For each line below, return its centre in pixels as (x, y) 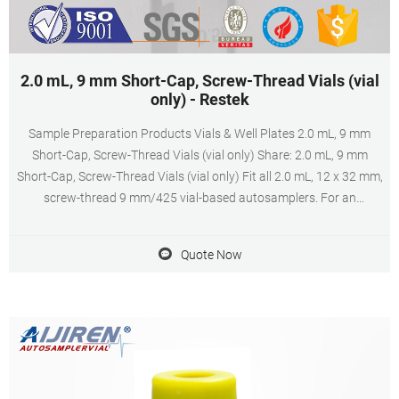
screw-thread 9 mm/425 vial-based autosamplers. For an (199, 198)
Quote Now (211, 254)
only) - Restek (199, 99)
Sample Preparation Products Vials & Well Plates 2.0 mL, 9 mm (199, 134)
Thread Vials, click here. (199, 240)
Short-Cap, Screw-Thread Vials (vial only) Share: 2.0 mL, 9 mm (199, 155)
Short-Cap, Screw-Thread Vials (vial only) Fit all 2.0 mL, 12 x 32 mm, (199, 176)
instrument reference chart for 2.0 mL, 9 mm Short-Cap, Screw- (199, 219)
